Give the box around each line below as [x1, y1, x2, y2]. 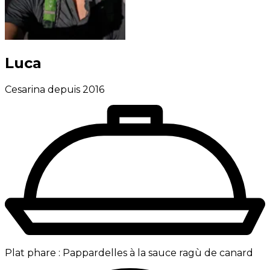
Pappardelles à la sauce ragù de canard [63, 246, 253, 259]
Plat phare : [5, 246, 60, 259]
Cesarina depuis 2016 [5, 83, 104, 95]
